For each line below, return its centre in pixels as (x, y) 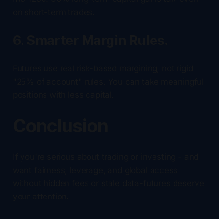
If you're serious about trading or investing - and (106, 157)
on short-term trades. (54, 12)
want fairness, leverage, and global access (95, 170)
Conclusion (60, 126)
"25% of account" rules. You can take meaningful (108, 81)
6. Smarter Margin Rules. (90, 40)
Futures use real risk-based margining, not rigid (103, 68)
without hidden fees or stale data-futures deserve (108, 183)
